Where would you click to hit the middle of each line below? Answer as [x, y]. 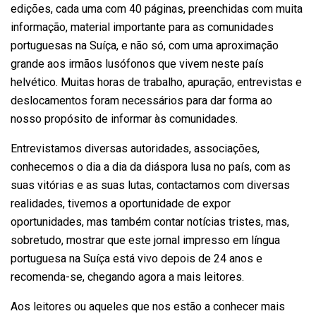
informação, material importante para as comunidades [142, 27]
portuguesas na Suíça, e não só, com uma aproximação [145, 45]
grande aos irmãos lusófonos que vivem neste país [137, 64]
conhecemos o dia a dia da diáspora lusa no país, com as [151, 167]
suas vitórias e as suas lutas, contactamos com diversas [150, 185]
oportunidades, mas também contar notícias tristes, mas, [150, 222]
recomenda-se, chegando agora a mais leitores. [127, 277]
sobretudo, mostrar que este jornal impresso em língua [145, 240]
